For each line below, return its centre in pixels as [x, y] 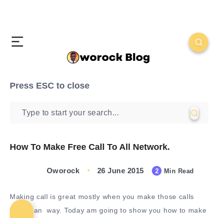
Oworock [63, 171]
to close [72, 86]
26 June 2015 [120, 171]
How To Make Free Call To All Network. [90, 147]
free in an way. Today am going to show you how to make [108, 210]
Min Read [178, 171]
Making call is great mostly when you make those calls [102, 197]
